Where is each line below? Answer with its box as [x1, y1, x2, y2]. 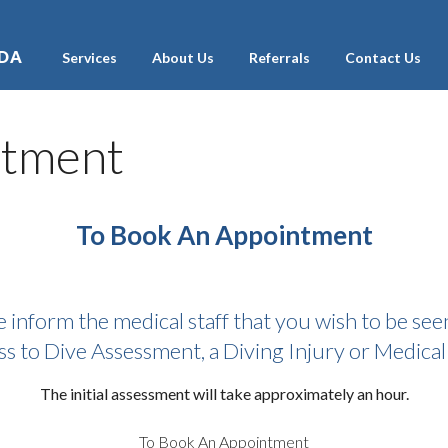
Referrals [248, 49, 310, 67]
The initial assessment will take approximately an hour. [39, 384, 409, 403]
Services [61, 49, 117, 67]
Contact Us [344, 49, 421, 67]
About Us [151, 49, 214, 67]
